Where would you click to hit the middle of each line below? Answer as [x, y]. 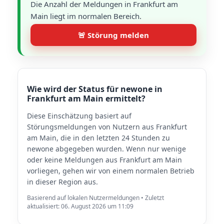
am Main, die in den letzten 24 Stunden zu [98, 138]
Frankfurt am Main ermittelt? [86, 98]
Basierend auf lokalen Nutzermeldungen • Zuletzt [95, 198]
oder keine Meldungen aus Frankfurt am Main [104, 160]
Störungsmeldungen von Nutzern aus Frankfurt [107, 127]
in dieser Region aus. [62, 182]
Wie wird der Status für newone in [95, 89]
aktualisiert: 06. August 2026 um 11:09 [80, 206]
